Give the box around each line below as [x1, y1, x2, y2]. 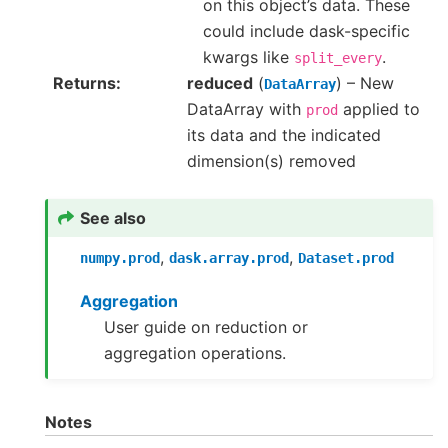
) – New [336, 72, 394, 93]
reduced [187, 72, 253, 93]
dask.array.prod [169, 249, 290, 266]
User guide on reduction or [104, 317, 309, 338]
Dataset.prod [298, 249, 395, 266]
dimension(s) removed [187, 150, 356, 171]
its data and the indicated [187, 124, 381, 145]
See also [80, 208, 147, 229]
